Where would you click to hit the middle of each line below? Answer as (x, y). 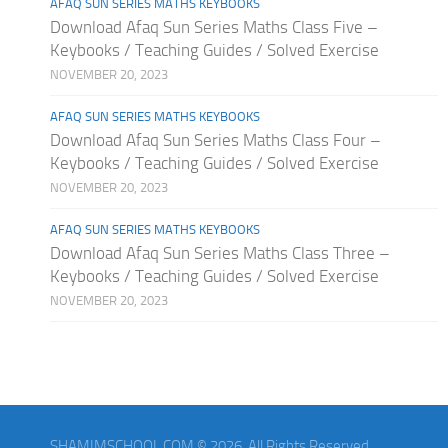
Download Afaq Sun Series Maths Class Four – (215, 139)
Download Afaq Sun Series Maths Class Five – (214, 26)
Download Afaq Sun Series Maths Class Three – (220, 252)
